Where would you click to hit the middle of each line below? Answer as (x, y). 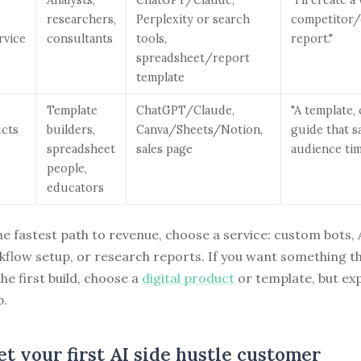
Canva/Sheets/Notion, (199, 129)
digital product (188, 278)
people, (67, 168)
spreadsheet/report (193, 58)
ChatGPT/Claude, (185, 110)
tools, (151, 38)
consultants (80, 38)
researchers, (81, 19)
